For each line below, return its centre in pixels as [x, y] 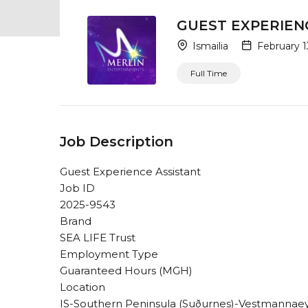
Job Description [117, 142]
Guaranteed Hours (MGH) [126, 271]
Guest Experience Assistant [130, 172]
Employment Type [109, 254]
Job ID [77, 188]
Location [82, 287]
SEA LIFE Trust [98, 238]
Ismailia [209, 46]
